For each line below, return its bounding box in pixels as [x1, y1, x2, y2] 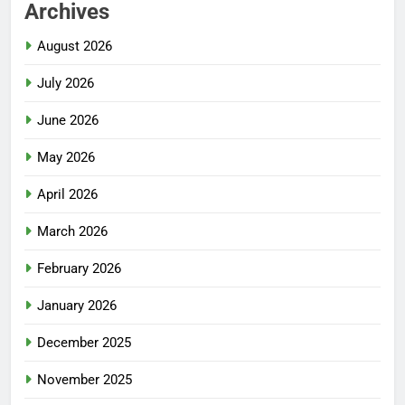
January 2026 [37, 297, 117, 315]
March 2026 [37, 223, 108, 240]
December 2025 [37, 334, 131, 352]
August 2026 [37, 38, 112, 55]
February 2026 [37, 260, 121, 278]
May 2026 [37, 149, 95, 166]
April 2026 [37, 186, 98, 203]
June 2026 [37, 112, 99, 129]
